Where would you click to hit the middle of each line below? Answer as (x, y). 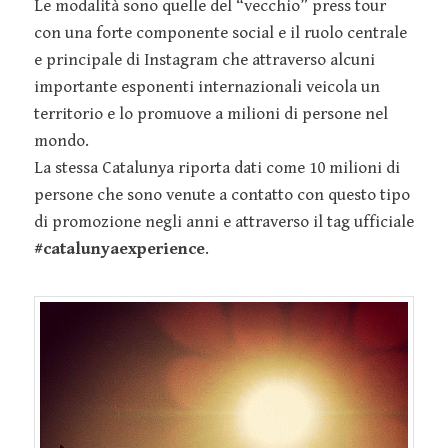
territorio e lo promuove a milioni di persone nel (211, 113)
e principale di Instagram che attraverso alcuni (204, 59)
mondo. (61, 140)
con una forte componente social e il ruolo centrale (220, 32)
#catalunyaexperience (119, 248)
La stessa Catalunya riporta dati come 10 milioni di (217, 167)
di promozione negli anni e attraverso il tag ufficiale (224, 221)
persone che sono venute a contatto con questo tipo (222, 194)
